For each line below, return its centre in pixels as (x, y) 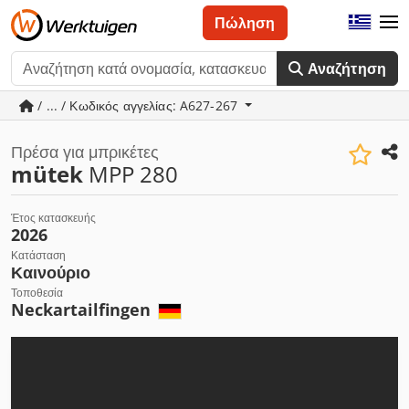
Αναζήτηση (346, 68)
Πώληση (245, 23)
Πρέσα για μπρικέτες (85, 152)
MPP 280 (131, 174)
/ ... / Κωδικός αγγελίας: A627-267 (138, 105)
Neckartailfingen (83, 309)
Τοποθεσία (37, 293)
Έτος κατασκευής (53, 218)
